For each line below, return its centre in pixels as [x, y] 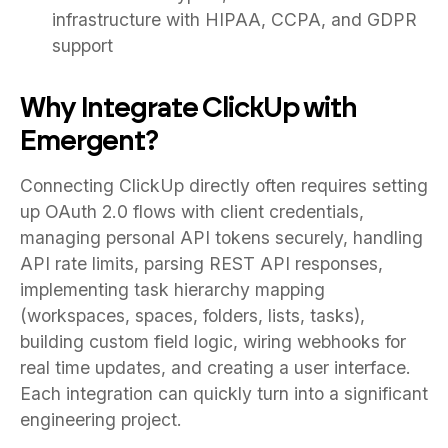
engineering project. [101, 419]
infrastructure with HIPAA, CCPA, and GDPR [234, 19]
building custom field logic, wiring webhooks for [213, 341]
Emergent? [89, 139]
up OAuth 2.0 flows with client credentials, [192, 211]
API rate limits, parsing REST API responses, [201, 263]
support [82, 45]
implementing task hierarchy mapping [172, 289]
